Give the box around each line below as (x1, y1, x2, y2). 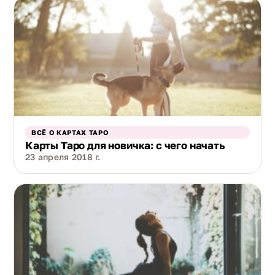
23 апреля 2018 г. (25, 152, 101, 163)
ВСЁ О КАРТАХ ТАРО (31, 128, 109, 137)
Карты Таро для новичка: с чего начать (25, 139, 225, 152)
